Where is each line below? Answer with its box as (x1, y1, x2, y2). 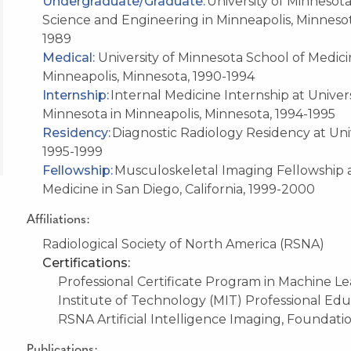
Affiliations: (27, 213, 90, 226)
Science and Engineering (42, 12, 199, 27)
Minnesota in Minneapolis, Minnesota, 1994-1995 (42, 106, 335, 121)
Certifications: (42, 255, 130, 270)
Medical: (42, 49, 98, 65)
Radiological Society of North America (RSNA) (42, 236, 324, 251)
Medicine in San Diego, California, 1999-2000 (42, 181, 315, 197)
